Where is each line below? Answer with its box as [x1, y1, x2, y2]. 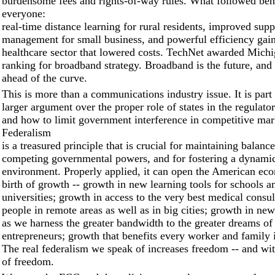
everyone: [2, 7, 45, 20]
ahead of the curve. [2, 72, 87, 84]
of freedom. [2, 255, 54, 268]
